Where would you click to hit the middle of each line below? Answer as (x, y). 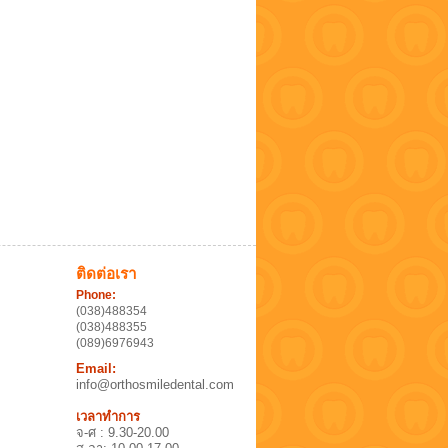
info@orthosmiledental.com (155, 384)
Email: (96, 368)
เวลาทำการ (108, 416)
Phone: (96, 295)
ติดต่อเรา (106, 273)
